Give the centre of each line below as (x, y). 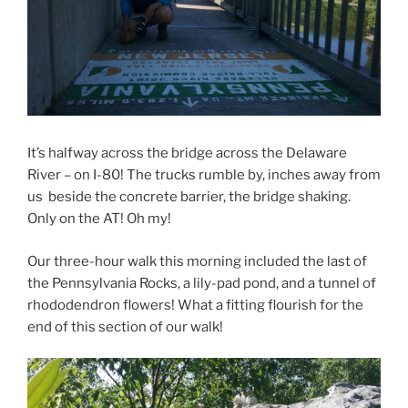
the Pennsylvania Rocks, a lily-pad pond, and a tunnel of (202, 283)
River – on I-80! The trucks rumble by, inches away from (204, 175)
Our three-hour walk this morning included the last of (197, 261)
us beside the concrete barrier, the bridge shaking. (189, 197)
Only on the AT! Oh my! (99, 219)
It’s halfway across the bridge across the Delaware (187, 153)
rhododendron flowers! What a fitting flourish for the (195, 305)
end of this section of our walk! (125, 326)
